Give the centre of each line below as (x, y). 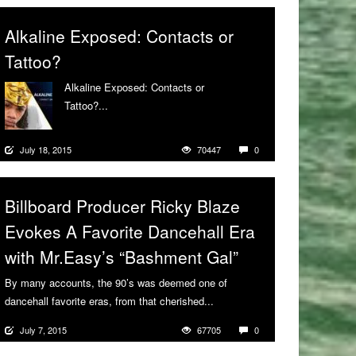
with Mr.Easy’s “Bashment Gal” (122, 256)
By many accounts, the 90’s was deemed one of (116, 282)
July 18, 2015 (46, 149)
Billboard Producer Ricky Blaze (122, 205)
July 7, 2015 (43, 329)
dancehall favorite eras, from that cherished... (109, 300)
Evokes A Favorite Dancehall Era (130, 231)
